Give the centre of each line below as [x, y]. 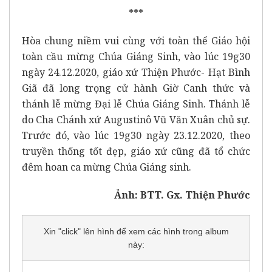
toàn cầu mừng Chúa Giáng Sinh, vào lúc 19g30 [136, 56]
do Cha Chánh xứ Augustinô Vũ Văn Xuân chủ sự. [136, 119]
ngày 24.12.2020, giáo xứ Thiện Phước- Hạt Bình [136, 72]
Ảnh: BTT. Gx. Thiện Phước [182, 195]
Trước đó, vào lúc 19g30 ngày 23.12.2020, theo [136, 135]
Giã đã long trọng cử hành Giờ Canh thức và [136, 88]
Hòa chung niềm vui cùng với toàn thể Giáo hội [136, 40]
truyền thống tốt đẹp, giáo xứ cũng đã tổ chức [136, 151]
